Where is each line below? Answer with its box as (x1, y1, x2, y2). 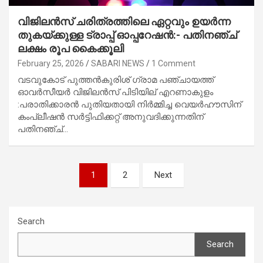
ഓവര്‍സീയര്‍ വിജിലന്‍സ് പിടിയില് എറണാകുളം (18, 86, 213, 97)
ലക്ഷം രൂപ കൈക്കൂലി (18, 42, 124, 55)
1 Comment (151, 58, 195, 68)
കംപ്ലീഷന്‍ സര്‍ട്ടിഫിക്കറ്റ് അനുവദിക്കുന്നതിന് (18, 111, 204, 122)
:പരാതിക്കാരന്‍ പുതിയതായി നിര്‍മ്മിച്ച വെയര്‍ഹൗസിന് (18, 99, 241, 110)
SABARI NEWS (91, 58, 144, 68)
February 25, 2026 (18, 58, 84, 68)
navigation (8, 181, 77, 199)
